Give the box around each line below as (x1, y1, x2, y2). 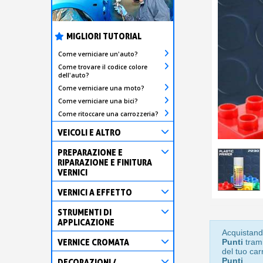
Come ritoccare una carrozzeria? (58, 109, 159, 118)
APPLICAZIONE (58, 217, 114, 227)
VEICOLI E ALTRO (58, 127, 121, 137)
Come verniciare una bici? (58, 96, 138, 105)
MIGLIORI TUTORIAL (66, 31, 141, 41)
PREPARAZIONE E (58, 147, 123, 157)
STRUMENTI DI (58, 207, 112, 217)
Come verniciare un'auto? (58, 49, 138, 58)
